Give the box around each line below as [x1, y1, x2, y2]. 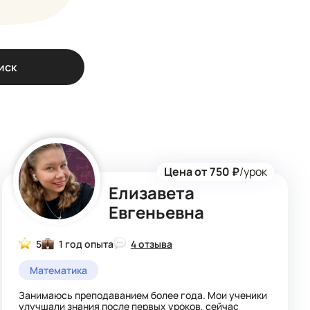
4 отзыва [130, 237, 172, 250]
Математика [29, 264, 87, 277]
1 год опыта [58, 237, 113, 250]
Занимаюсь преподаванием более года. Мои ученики [18, 289, 267, 302]
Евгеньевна [108, 201, 204, 224]
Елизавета [108, 181, 194, 204]
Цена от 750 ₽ [164, 164, 240, 179]
